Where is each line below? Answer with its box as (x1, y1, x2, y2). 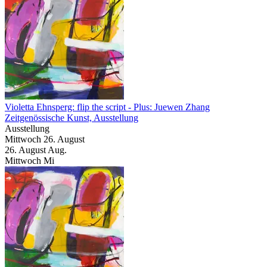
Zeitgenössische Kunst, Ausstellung (5, 112, 138, 123)
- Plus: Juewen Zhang (128, 101, 210, 112)
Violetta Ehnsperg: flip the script (5, 101, 128, 112)
